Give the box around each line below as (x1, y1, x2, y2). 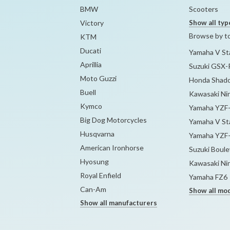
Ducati (80, 46, 101, 55)
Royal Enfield (80, 171, 121, 180)
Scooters (188, 5, 218, 13)
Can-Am (80, 185, 106, 194)
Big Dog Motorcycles (80, 116, 147, 124)
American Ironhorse (80, 143, 144, 152)
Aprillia (80, 60, 102, 69)
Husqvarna (80, 129, 114, 138)
